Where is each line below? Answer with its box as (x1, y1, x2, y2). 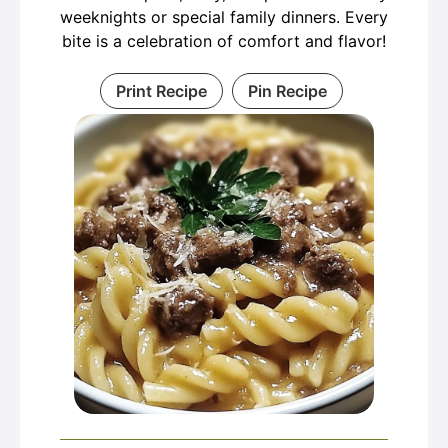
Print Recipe (116, 81, 207, 101)
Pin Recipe (248, 81, 327, 101)
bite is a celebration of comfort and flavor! (62, 31, 386, 51)
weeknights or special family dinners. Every (60, 7, 388, 27)
